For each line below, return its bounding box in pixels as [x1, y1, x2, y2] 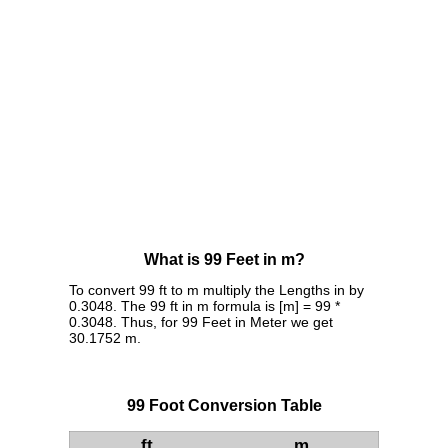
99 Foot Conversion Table [126, 397, 322, 415]
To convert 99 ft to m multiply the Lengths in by [69, 282, 364, 299]
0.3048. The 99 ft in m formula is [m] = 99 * [69, 298, 340, 315]
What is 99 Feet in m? [143, 251, 305, 269]
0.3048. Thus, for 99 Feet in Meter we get [69, 314, 333, 331]
